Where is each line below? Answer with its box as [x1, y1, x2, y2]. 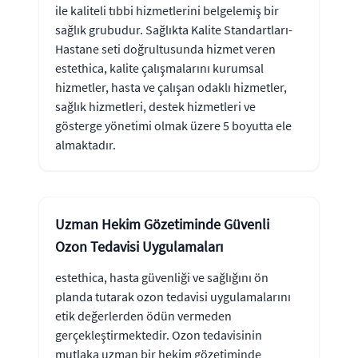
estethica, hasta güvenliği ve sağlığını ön [55, 268, 268, 285]
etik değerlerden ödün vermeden [55, 307, 232, 324]
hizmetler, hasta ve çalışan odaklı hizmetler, [55, 78, 287, 95]
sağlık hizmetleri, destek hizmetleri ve [55, 97, 256, 114]
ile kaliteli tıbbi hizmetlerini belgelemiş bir [55, 2, 279, 18]
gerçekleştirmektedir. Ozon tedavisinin [55, 326, 262, 343]
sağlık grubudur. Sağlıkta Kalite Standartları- [55, 21, 292, 38]
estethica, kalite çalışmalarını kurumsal [55, 59, 264, 76]
